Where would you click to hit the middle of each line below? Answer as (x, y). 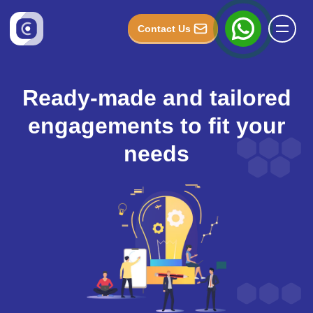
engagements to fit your (156, 126)
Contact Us (164, 29)
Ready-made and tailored (156, 98)
